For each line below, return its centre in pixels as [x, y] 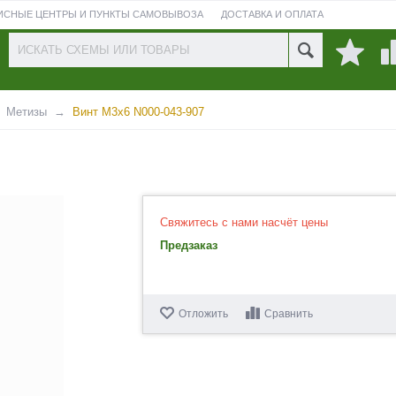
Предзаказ [189, 245]
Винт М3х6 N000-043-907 [138, 112]
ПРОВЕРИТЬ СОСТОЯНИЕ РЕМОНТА [104, 50]
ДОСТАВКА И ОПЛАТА [272, 14]
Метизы [27, 112]
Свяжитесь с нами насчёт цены [244, 222]
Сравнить [289, 314]
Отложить [204, 314]
